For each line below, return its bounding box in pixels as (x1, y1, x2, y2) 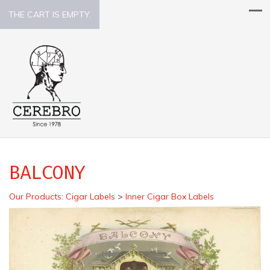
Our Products (9, 190, 61, 202)
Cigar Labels (66, 190, 115, 202)
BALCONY (9, 160, 86, 184)
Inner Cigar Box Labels (125, 190, 214, 202)
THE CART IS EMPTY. (8, 9, 91, 20)
